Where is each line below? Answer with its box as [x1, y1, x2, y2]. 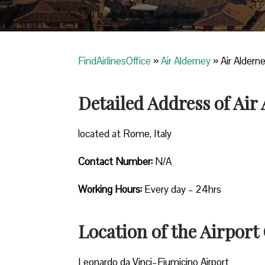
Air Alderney [161, 54, 211, 67]
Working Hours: [78, 182, 142, 196]
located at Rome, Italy [78, 127, 172, 140]
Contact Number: [78, 154, 153, 168]
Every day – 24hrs [142, 182, 221, 196]
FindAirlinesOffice [78, 54, 151, 67]
